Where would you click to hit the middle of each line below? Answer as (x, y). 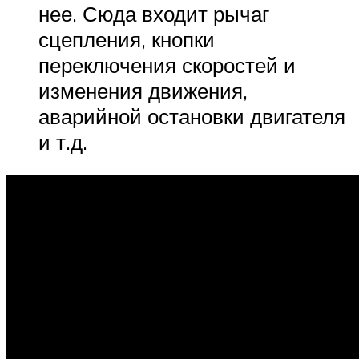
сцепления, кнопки (127, 40)
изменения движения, (143, 91)
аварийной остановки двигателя (192, 117)
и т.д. (63, 142)
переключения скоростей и (167, 65)
